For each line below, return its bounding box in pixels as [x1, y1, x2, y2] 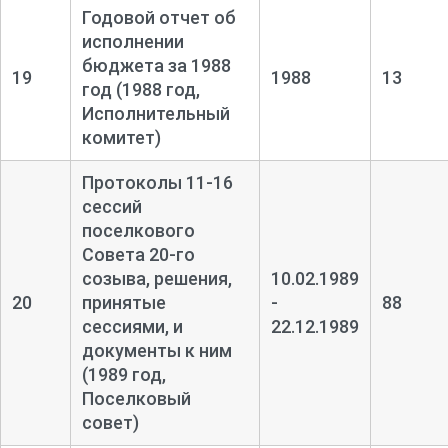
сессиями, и [81, 315, 183, 337]
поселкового [81, 219, 195, 241]
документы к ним [81, 339, 232, 361]
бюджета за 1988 [81, 54, 231, 76]
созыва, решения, [81, 267, 232, 289]
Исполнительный [81, 102, 230, 124]
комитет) [81, 126, 161, 148]
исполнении [81, 30, 184, 52]
